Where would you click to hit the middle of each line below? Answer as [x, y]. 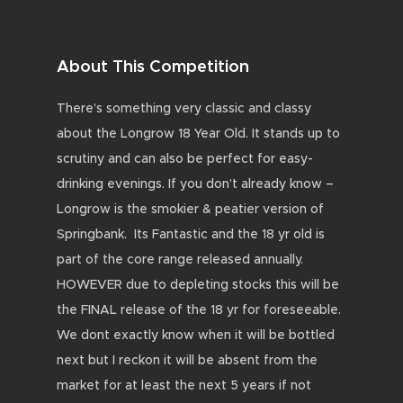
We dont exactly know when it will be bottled [196, 335]
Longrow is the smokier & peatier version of [190, 209]
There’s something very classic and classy [184, 108]
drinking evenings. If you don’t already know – [195, 184]
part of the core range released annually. [180, 260]
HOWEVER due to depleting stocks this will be [198, 285]
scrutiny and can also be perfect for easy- [185, 159]
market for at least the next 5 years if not [184, 385]
